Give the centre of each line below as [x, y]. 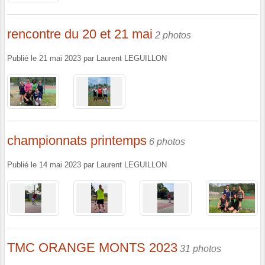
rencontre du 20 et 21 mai [80, 34]
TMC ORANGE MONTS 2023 [92, 247]
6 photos [167, 142]
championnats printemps [77, 141]
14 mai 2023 [60, 165]
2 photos [173, 35]
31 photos [201, 248]
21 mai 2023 [60, 58]
